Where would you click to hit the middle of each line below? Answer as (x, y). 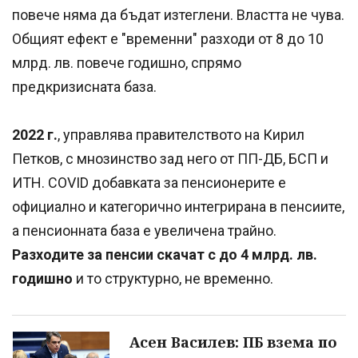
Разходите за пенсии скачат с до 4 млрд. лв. (165, 255)
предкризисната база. (84, 87)
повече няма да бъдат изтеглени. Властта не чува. (178, 15)
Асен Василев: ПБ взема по (233, 342)
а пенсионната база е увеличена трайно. (144, 231)
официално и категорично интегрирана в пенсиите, (178, 207)
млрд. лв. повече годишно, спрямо (127, 63)
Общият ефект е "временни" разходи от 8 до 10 (168, 39)
